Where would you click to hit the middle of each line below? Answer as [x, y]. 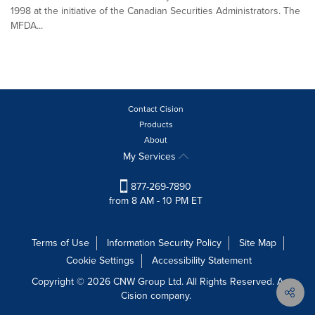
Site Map [257, 243]
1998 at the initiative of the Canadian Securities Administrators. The [155, 11]
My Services [151, 156]
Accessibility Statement [201, 261]
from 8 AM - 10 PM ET [156, 201]
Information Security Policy [164, 243]
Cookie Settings [100, 261]
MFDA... [27, 26]
